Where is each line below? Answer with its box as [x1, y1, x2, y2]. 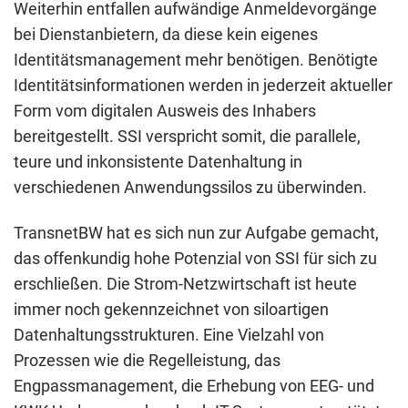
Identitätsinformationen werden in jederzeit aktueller [14, 75, 393, 95]
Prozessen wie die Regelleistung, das [14, 351, 280, 371]
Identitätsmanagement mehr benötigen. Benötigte [14, 49, 378, 69]
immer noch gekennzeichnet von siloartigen [14, 300, 329, 320]
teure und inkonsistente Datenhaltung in [14, 151, 302, 171]
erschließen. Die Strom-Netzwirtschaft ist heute [14, 274, 357, 294]
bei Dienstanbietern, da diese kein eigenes [14, 24, 318, 44]
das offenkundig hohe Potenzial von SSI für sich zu [14, 249, 377, 269]
